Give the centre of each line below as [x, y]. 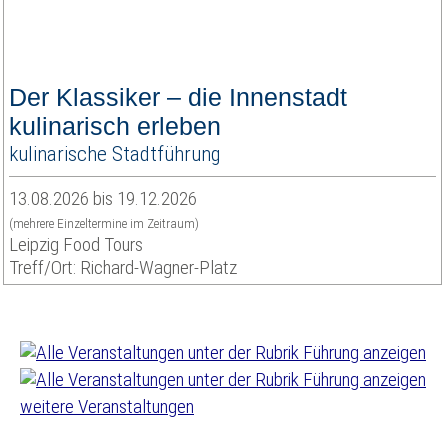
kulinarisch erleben [115, 126]
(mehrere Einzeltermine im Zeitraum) [104, 223]
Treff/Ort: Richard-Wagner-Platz [123, 267]
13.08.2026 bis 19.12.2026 [103, 198]
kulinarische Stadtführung [115, 153]
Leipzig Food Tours [76, 244]
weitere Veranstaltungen [107, 406]
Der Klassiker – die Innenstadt [178, 97]
